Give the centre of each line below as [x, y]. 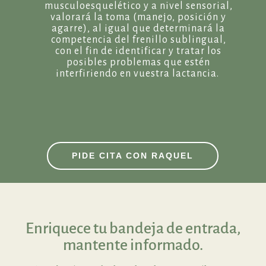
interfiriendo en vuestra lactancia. [138, 73]
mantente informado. [133, 245]
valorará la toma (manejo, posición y [139, 17]
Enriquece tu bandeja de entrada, [133, 228]
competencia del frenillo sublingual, [138, 39]
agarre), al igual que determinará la [139, 28]
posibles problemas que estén [139, 62]
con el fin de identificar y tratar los [139, 51]
